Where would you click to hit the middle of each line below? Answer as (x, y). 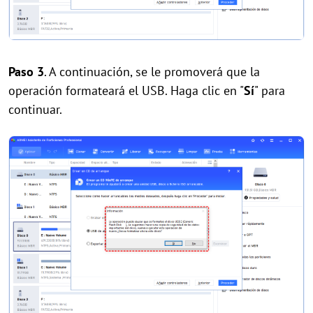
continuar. (35, 110)
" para (270, 91)
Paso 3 (26, 72)
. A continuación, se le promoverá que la (152, 72)
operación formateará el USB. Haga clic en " (126, 91)
